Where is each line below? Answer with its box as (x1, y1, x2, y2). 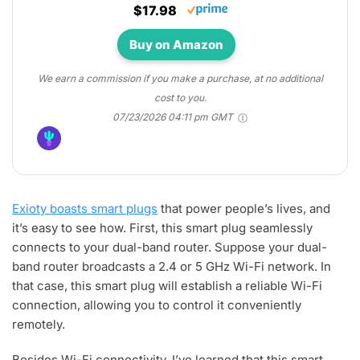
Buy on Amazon (129, 37, 223, 53)
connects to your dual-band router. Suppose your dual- (12, 239, 327, 256)
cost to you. (153, 92, 207, 104)
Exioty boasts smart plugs (12, 201, 157, 217)
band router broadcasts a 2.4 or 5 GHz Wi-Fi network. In (12, 259, 331, 275)
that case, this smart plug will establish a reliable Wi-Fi (12, 278, 322, 294)
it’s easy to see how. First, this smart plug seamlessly (12, 220, 313, 236)
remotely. (12, 317, 65, 333)
